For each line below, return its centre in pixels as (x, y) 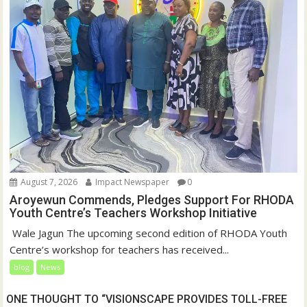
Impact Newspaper (132, 182)
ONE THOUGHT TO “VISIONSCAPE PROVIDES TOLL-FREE (147, 299)
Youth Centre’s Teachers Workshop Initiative (134, 212)
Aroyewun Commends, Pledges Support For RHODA (152, 199)
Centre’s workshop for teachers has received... (120, 249)
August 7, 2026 (48, 182)
